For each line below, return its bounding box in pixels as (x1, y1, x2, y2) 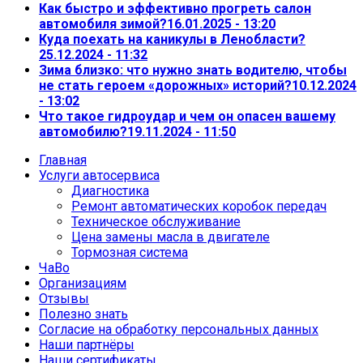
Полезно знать (39, 305, 128, 322)
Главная (39, 152, 87, 168)
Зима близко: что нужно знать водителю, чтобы (39, 62, 347, 78)
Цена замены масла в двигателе (71, 228, 270, 245)
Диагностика (71, 182, 149, 199)
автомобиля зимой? (39, 15, 167, 32)
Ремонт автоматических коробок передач (71, 198, 327, 214)
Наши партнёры (39, 336, 135, 352)
